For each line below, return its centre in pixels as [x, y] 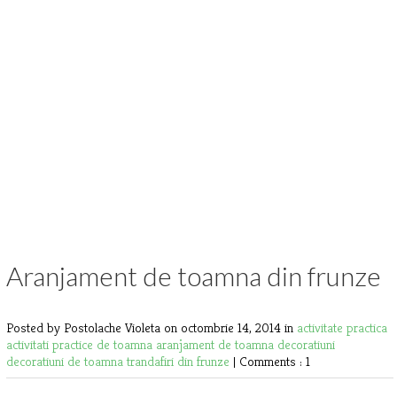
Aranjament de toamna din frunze [194, 275]
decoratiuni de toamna [66, 361]
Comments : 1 [275, 361]
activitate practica [342, 327]
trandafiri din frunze [180, 361]
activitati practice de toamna [81, 344]
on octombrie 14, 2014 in [230, 327]
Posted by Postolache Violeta [85, 327]
